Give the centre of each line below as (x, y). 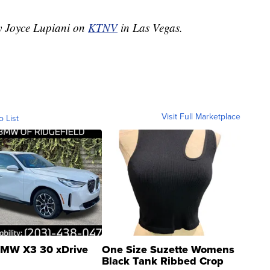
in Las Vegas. (152, 28)
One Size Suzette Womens (168, 250)
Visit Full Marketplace (201, 117)
